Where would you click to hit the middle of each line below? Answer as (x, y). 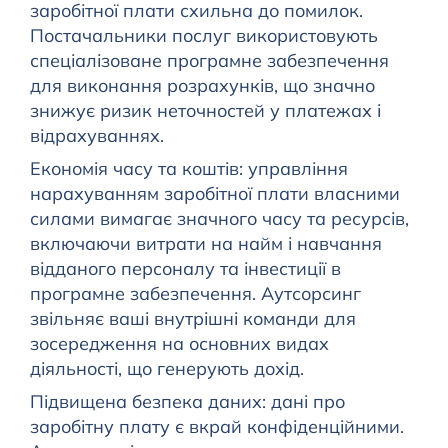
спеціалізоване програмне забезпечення (209, 61)
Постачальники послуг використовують (203, 36)
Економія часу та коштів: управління (188, 169)
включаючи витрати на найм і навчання (205, 244)
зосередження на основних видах (179, 344)
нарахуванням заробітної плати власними (214, 194)
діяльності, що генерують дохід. (166, 369)
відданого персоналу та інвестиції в (185, 269)
